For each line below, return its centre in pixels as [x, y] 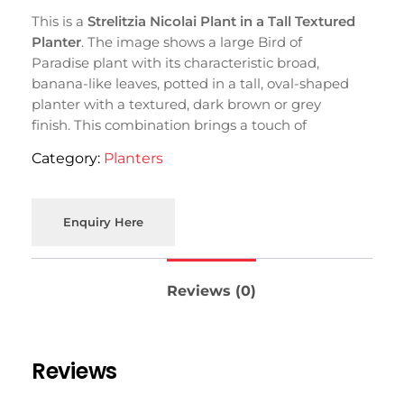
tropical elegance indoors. [117, 145]
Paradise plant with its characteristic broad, [175, 62]
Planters [133, 158]
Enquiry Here [103, 221]
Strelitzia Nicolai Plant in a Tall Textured [221, 21]
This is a [60, 21]
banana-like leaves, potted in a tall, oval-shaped [190, 83]
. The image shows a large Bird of [192, 41]
